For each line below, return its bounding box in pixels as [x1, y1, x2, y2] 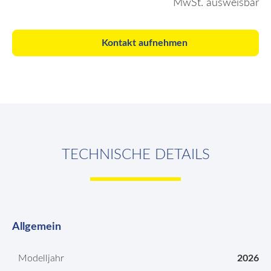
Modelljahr [18, 253, 64, 263]
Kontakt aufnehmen [102, 38, 188, 48]
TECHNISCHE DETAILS [61, 148, 210, 162]
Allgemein [12, 221, 61, 232]
